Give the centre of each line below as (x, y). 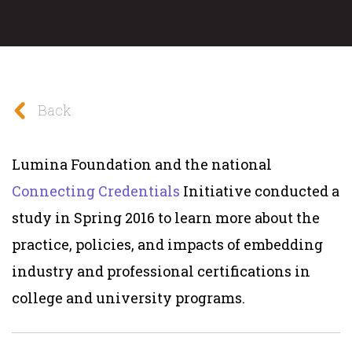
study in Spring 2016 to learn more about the (166, 217)
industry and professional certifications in (161, 271)
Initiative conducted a (260, 191)
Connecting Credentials (96, 191)
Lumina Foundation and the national (142, 164)
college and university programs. (128, 297)
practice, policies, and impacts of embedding (167, 244)
